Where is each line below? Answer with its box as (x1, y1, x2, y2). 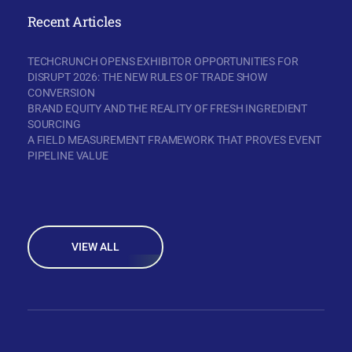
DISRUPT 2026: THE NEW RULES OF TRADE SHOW (27, 70, 268, 83)
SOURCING (27, 117, 81, 130)
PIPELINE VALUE (27, 148, 108, 162)
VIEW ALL (71, 240, 119, 254)
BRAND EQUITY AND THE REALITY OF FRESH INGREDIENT (27, 101, 308, 115)
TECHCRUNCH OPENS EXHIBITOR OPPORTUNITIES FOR (27, 54, 299, 68)
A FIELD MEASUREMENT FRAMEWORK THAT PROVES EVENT (27, 133, 322, 146)
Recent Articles (27, 12, 122, 31)
